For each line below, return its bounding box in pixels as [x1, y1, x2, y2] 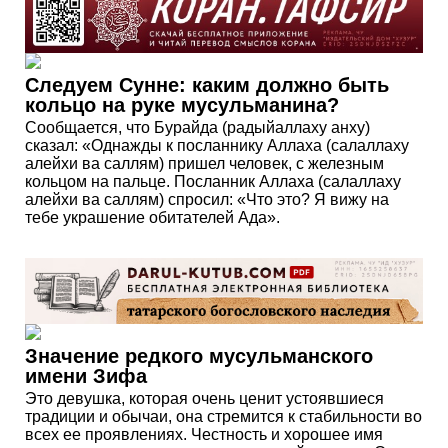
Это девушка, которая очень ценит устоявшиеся [25, 390, 384, 408]
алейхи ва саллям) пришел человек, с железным [25, 154, 384, 172]
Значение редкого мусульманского [25, 345, 373, 368]
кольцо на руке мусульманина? [25, 93, 339, 116]
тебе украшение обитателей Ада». [25, 208, 280, 226]
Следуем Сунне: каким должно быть [25, 73, 389, 96]
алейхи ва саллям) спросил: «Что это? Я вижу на [25, 190, 389, 208]
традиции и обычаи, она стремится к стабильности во [25, 408, 422, 426]
